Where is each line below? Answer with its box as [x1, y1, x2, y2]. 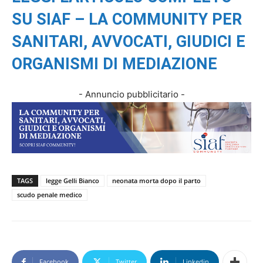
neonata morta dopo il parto [112, 176, 201, 185]
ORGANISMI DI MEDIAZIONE [12, 55, 217, 73]
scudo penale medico [17, 190, 82, 199]
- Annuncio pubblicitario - [78, 89, 185, 100]
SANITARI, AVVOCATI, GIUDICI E [12, 32, 245, 51]
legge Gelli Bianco [46, 176, 99, 185]
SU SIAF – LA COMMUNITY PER [12, 10, 242, 29]
